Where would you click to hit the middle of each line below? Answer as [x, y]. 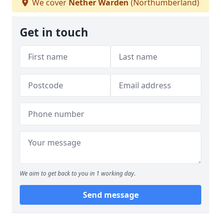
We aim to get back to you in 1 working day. [78, 173]
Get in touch [54, 32]
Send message [110, 195]
